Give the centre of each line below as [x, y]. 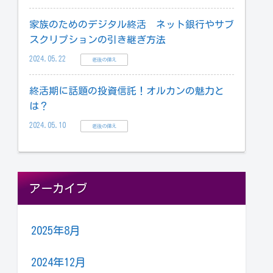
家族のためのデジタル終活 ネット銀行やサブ [132, 24]
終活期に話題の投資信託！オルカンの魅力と [127, 90]
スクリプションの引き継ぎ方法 [97, 39]
